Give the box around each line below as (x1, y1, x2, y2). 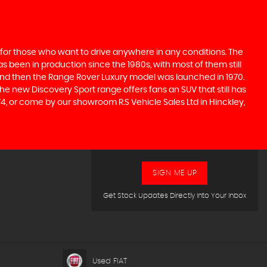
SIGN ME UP (153, 169, 197, 177)
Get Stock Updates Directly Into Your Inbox (103, 192, 246, 199)
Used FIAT (92, 257, 127, 265)
